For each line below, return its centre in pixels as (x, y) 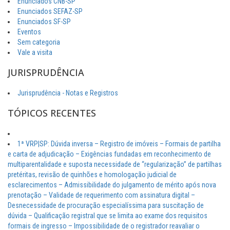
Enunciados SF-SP (44, 22)
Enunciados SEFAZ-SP (50, 12)
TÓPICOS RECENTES (52, 113)
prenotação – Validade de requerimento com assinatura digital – (101, 195)
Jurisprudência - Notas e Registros (68, 93)
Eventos (29, 32)
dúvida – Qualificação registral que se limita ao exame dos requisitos (108, 216)
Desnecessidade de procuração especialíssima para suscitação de (106, 206)
